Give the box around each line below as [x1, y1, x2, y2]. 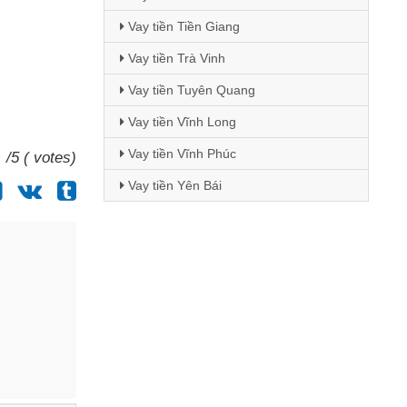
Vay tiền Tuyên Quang [124, 83, 255, 97]
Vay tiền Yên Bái [124, 178, 222, 193]
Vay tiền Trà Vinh [124, 51, 225, 65]
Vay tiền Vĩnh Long [124, 114, 236, 129]
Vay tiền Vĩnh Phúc [124, 146, 236, 161]
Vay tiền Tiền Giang [124, 19, 240, 34]
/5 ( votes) [5, 149, 76, 166]
